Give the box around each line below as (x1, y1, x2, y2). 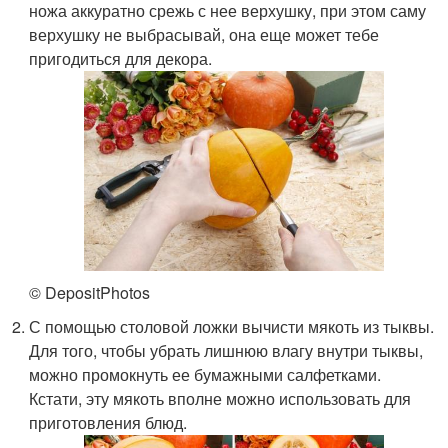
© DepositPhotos (29, 280, 151, 304)
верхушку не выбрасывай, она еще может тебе (29, 22, 380, 46)
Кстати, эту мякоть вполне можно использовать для (29, 386, 412, 410)
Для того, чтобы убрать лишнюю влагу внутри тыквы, (29, 338, 424, 362)
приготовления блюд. (29, 410, 188, 434)
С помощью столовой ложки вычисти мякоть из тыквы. (29, 314, 435, 338)
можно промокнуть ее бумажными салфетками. (29, 362, 382, 386)
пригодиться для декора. (29, 46, 213, 70)
